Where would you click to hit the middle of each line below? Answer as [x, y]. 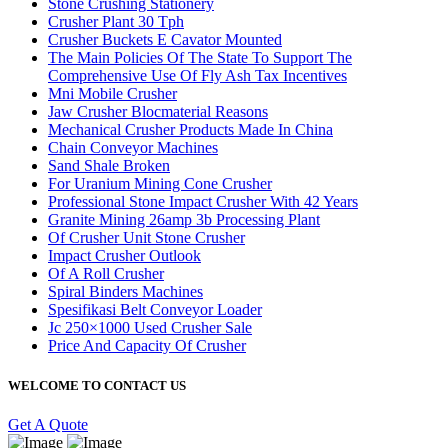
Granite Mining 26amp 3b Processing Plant [184, 220]
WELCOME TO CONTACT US [97, 385]
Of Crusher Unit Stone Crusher [146, 238]
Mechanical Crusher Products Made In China [190, 130]
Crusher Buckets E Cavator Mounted [165, 40]
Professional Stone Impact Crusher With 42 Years [203, 202]
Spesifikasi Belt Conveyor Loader [155, 310]
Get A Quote [48, 424]
